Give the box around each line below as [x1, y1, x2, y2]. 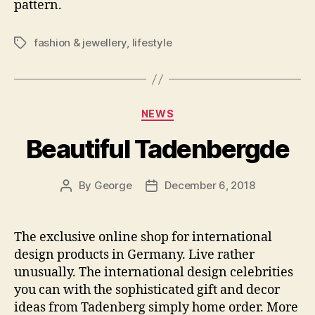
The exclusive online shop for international [14, 229, 272, 245]
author [65, 194, 98, 208]
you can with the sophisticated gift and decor [14, 281, 280, 298]
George [94, 178, 132, 192]
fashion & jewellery [34, 36, 127, 49]
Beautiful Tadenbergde [25, 133, 290, 165]
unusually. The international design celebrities [14, 264, 293, 281]
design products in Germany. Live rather [14, 246, 255, 263]
